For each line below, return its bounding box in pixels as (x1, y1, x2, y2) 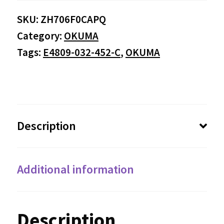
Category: (16, 28, 64, 42)
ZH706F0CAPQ (40, 12, 106, 26)
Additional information (16, 161, 134, 177)
